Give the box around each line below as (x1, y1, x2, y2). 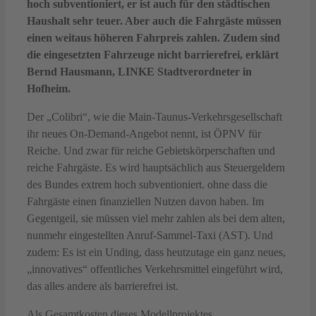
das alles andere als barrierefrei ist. (27, 279, 178, 292)
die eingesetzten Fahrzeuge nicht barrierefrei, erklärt (27, 48, 279, 61)
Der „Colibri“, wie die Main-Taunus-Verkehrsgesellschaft (27, 110, 282, 123)
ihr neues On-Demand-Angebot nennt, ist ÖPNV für (27, 127, 261, 140)
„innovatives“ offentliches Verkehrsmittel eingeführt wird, (27, 262, 283, 275)
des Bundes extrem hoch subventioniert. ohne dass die (27, 178, 267, 190)
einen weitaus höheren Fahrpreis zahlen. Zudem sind (27, 31, 280, 44)
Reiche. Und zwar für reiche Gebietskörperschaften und (27, 144, 275, 157)
